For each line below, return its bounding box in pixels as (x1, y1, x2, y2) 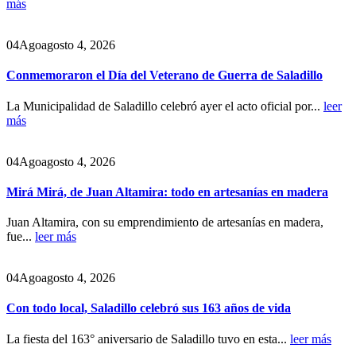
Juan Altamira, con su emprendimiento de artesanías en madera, (6, 215, 323, 230)
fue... (6, 230, 35, 244)
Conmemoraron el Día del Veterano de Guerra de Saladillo (6, 68, 323, 83)
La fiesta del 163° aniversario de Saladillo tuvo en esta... (6, 331, 290, 346)
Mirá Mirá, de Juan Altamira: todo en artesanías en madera (6, 184, 328, 199)
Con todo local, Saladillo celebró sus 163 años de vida (6, 301, 291, 315)
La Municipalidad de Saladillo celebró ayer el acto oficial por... (6, 99, 323, 113)
